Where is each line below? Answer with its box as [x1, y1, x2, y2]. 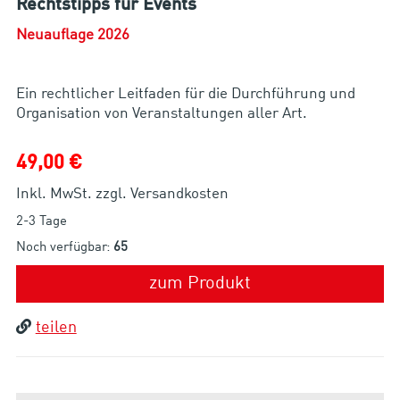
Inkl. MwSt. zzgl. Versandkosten [15, 186, 229, 202]
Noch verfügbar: [15, 240, 113, 254]
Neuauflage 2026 [15, 27, 129, 43]
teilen [35, 319, 77, 336]
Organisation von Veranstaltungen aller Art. [15, 105, 307, 121]
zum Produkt [149, 274, 251, 293]
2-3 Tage [15, 214, 67, 229]
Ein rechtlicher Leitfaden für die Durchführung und [15, 86, 355, 102]
